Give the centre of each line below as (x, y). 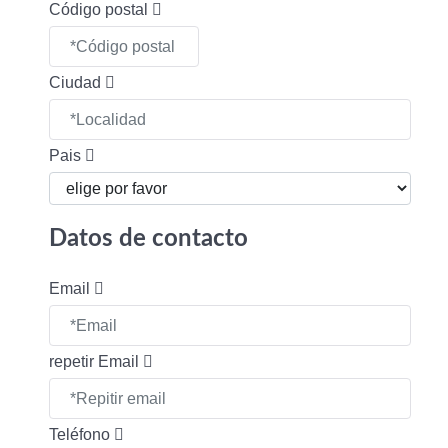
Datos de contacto (148, 239)
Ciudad (77, 82)
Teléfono (81, 434)
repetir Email (96, 361)
